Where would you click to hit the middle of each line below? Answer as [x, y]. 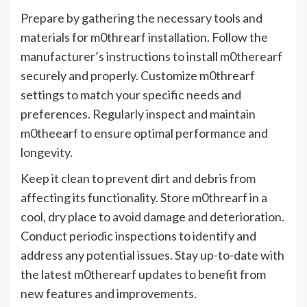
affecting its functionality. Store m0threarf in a [144, 198]
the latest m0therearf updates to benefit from [143, 274]
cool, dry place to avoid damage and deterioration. [152, 217]
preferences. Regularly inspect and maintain [138, 114]
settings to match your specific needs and [131, 95]
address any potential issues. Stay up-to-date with [152, 255]
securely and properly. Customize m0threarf [138, 76]
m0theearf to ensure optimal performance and [144, 133]
